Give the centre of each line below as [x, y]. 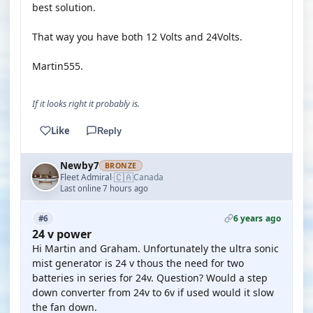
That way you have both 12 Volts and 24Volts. [137, 37]
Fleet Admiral [86, 177]
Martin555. [58, 66]
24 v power [62, 234]
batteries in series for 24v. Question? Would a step [150, 278]
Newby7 [80, 166]
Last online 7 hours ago [104, 188]
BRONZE [121, 166]
